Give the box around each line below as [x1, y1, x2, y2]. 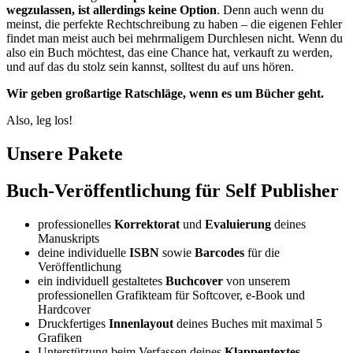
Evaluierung [205, 217, 271, 231]
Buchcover [165, 273, 223, 288]
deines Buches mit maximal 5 [173, 316, 322, 330]
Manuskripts [38, 231, 99, 245]
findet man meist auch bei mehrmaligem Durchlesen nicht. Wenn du [6, 32, 343, 45]
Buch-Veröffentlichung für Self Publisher [6, 180, 339, 201]
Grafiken [38, 330, 82, 344]
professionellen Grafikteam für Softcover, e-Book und [38, 288, 305, 302]
